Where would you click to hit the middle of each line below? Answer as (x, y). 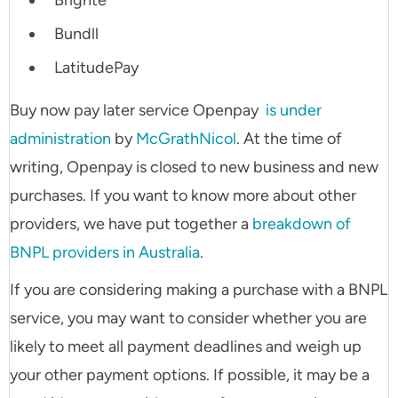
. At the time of (289, 139)
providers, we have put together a (131, 224)
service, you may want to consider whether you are (188, 318)
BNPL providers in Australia (105, 253)
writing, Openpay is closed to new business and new (194, 167)
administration (60, 139)
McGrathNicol (186, 139)
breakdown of (302, 224)
